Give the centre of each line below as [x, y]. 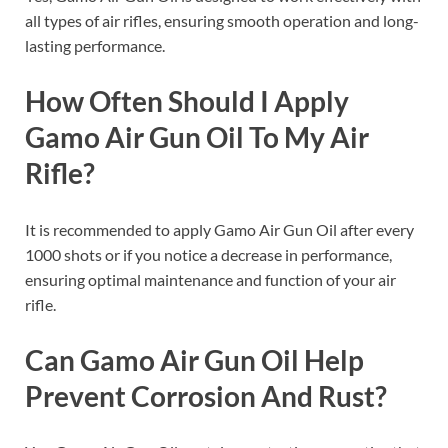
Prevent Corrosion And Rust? [206, 395]
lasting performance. [95, 46]
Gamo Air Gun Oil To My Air [197, 137]
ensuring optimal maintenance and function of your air [210, 279]
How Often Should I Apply [187, 101]
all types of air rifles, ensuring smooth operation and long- [222, 21]
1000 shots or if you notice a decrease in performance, [208, 254]
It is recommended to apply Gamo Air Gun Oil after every [219, 229]
